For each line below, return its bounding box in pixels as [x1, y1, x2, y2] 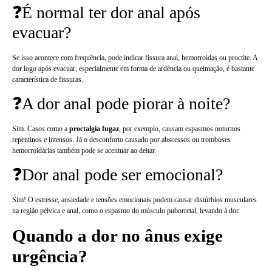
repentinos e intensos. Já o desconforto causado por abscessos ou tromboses [12, 135, 231, 144]
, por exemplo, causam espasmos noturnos [119, 124, 240, 134]
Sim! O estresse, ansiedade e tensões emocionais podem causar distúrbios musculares [12, 195, 257, 205]
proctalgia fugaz [69, 124, 119, 134]
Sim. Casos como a [12, 124, 69, 134]
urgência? [12, 246, 87, 266]
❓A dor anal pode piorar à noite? [12, 94, 230, 114]
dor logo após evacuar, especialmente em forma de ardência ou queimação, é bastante [12, 64, 254, 73]
